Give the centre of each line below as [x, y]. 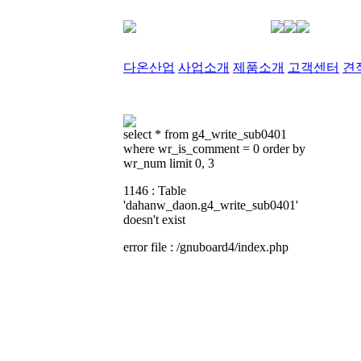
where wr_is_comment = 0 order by [214, 149]
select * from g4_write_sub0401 [205, 134]
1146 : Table [155, 191]
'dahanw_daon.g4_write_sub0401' [211, 205]
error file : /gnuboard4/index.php [206, 247]
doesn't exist [154, 220]
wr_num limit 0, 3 [169, 163]
